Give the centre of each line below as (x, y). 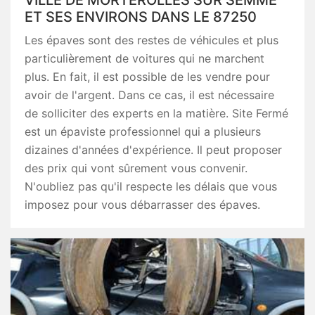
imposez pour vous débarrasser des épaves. (142, 205)
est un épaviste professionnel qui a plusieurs (143, 131)
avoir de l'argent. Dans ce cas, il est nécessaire (149, 95)
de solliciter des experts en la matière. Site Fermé (156, 113)
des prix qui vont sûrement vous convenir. (136, 168)
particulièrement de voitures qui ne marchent (144, 58)
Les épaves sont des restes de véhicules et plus (152, 40)
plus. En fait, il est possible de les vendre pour (147, 77)
